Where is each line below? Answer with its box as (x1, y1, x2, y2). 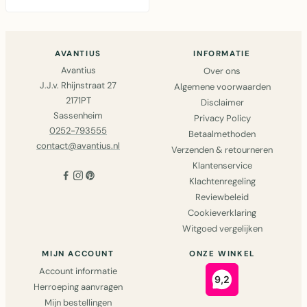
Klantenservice (192, 160, 252, 171)
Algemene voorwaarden (173, 81, 271, 93)
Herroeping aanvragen (34, 281, 123, 293)
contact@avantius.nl (36, 140, 120, 151)
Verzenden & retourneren (171, 144, 273, 156)
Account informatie (39, 265, 117, 277)
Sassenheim (53, 110, 103, 121)
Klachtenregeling (188, 175, 256, 187)
